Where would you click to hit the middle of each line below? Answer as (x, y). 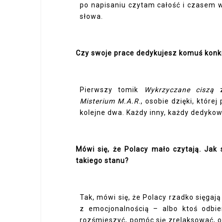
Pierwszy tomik (112, 90)
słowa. (91, 16)
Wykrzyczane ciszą (179, 90)
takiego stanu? (102, 161)
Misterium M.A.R (109, 101)
